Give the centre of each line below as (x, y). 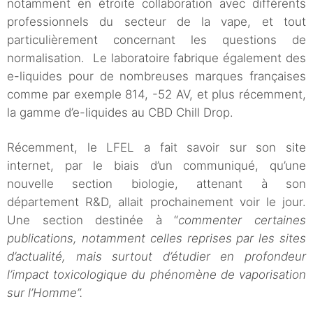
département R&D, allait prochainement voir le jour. (156, 202)
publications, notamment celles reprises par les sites (156, 239)
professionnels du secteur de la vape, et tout (156, 22)
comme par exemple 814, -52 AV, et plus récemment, (156, 95)
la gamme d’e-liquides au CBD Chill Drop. (122, 113)
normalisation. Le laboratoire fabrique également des (156, 58)
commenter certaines (242, 220)
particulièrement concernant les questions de (156, 40)
